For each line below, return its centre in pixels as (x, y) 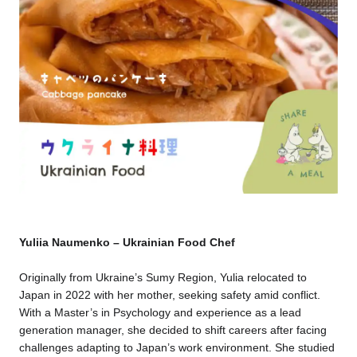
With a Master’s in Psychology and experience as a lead (160, 312)
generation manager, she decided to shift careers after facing (173, 330)
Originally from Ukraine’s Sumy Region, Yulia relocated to (163, 277)
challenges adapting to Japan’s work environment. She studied (177, 347)
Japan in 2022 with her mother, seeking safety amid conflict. (169, 294)
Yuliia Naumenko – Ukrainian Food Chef (127, 242)
